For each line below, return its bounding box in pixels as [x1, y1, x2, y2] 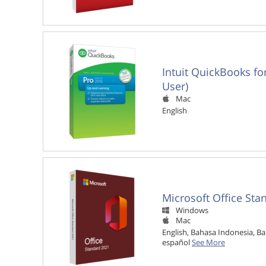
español [162, 237, 192, 248]
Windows [176, 205, 208, 216]
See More [192, 237, 225, 248]
